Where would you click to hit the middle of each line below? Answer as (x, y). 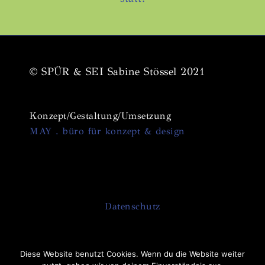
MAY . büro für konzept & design (107, 131)
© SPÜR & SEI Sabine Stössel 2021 (117, 71)
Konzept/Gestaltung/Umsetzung (100, 115)
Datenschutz (132, 206)
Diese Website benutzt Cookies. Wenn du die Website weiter (132, 254)
